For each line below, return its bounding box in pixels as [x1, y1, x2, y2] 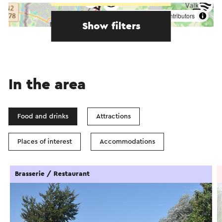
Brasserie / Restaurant [15, 170, 90, 177]
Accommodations [100, 138, 155, 145]
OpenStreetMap [117, 13, 162, 19]
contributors [162, 11, 195, 20]
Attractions [96, 112, 131, 120]
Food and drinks [17, 112, 68, 120]
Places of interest [17, 138, 72, 145]
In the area [8, 76, 86, 92]
